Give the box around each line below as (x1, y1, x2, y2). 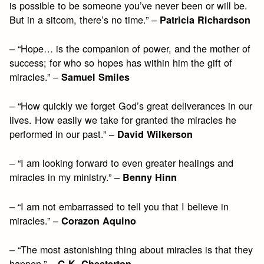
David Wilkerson (117, 127, 193, 141)
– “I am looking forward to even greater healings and (9, 156, 234, 170)
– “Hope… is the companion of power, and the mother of (9, 41, 251, 55)
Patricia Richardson (160, 12, 251, 27)
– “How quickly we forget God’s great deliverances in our (9, 98, 253, 113)
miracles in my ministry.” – (9, 170, 123, 184)
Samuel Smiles (61, 70, 130, 84)
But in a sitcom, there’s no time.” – (9, 12, 160, 27)
